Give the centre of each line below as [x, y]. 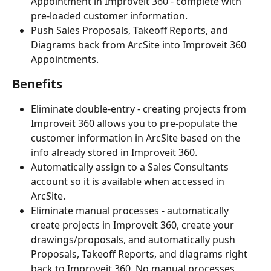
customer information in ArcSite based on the [137, 138]
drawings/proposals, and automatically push [134, 240]
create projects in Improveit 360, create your [134, 225]
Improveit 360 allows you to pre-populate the [135, 124]
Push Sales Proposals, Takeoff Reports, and [131, 31]
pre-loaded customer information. [109, 16]
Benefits [37, 84]
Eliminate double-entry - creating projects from [140, 109]
